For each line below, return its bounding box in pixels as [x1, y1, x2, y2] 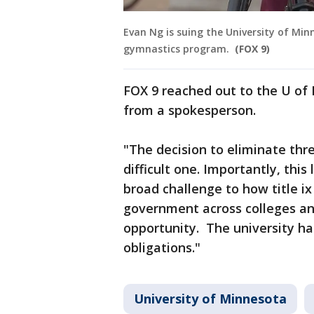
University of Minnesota [134, 290, 287, 308]
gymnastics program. [123, 42, 232, 56]
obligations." [123, 239, 200, 257]
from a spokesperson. [123, 102, 259, 119]
